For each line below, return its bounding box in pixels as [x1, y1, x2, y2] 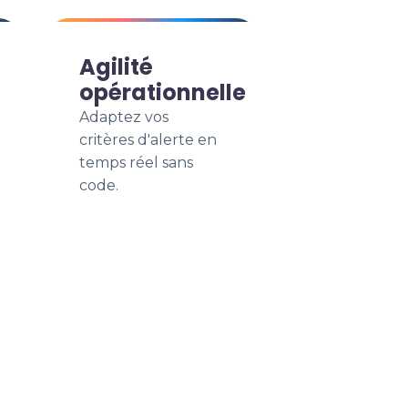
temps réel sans [79, 154, 193, 171]
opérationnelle [79, 77, 246, 107]
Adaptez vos [79, 108, 168, 126]
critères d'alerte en [79, 131, 217, 148]
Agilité [79, 52, 153, 82]
